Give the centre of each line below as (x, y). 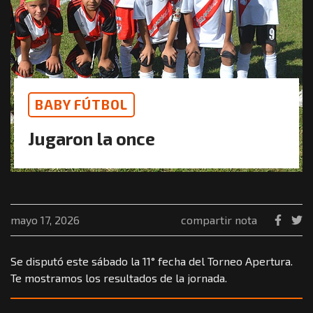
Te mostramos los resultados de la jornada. (119, 278)
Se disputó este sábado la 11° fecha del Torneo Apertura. (152, 261)
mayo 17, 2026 (45, 220)
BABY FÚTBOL (81, 105)
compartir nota (219, 220)
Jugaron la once (92, 139)
